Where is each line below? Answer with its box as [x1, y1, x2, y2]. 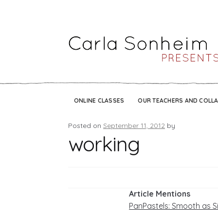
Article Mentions [129, 188, 191, 199]
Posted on [68, 121, 104, 130]
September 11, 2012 [103, 121, 165, 130]
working [68, 131, 140, 157]
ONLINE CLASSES [74, 96, 125, 104]
